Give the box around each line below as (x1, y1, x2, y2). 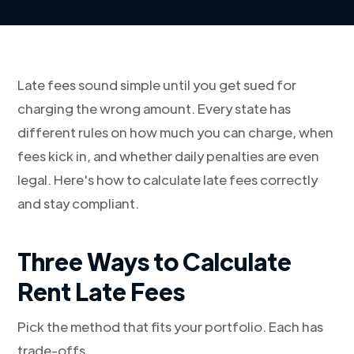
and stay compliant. (17, 194, 140, 212)
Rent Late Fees (17, 276, 186, 307)
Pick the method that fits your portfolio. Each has (17, 318, 324, 335)
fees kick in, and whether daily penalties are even (17, 147, 320, 164)
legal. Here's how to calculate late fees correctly (17, 171, 318, 188)
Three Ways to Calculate (17, 246, 292, 277)
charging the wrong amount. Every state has (17, 100, 292, 117)
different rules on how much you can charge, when (17, 123, 334, 141)
